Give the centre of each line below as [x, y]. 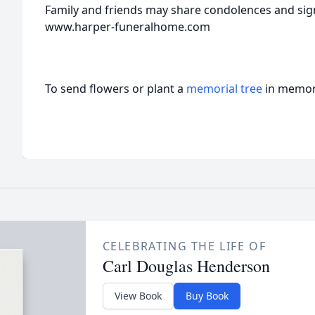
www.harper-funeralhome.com [128, 27]
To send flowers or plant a [116, 89]
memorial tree [224, 89]
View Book [138, 296]
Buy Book [207, 296]
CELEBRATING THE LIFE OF [184, 246]
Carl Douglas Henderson [186, 266]
